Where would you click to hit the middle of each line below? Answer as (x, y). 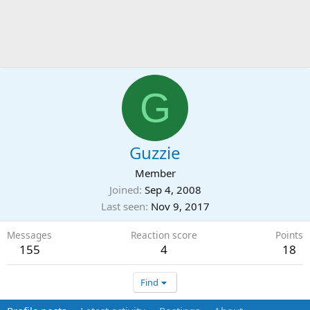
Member (155, 173)
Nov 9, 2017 (180, 206)
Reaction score (164, 235)
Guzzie (155, 153)
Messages (29, 235)
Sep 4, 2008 (173, 190)
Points (289, 235)
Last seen (123, 206)
